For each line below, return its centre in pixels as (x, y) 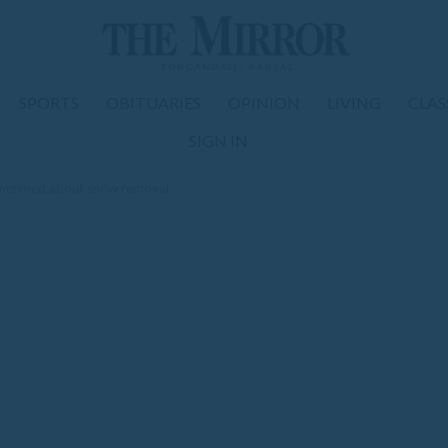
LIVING (354, 102)
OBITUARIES (153, 102)
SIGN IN (218, 140)
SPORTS (49, 102)
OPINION (264, 102)
